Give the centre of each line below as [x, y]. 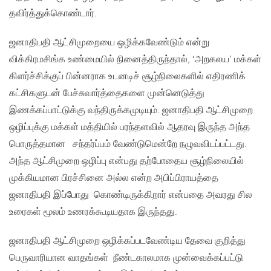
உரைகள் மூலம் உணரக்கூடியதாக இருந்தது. [93, 212]
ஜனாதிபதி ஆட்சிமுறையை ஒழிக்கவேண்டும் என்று [109, 43]
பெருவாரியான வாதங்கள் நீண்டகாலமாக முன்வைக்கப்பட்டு [126, 258]
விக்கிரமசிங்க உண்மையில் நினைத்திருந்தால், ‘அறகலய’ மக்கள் [135, 60]
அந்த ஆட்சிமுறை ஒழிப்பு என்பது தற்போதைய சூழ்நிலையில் [126, 162]
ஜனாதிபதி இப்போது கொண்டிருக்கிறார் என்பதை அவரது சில [131, 195]
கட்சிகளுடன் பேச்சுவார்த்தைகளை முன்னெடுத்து [107, 94]
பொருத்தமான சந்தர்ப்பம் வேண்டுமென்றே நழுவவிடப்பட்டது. [128, 145]
